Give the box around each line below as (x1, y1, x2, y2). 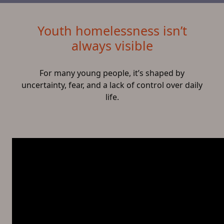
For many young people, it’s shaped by (39, 67, 184, 78)
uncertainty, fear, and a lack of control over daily (21, 79, 202, 90)
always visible (71, 37, 153, 54)
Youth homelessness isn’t (37, 22, 187, 39)
